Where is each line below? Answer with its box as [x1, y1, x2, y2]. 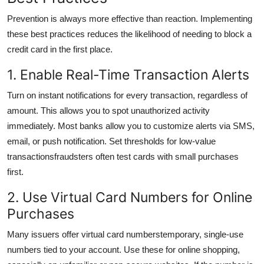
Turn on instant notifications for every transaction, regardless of [7, 90, 247, 100]
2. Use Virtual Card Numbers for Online [7, 188, 252, 206]
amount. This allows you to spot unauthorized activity [7, 105, 210, 115]
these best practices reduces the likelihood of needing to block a [7, 28, 252, 39]
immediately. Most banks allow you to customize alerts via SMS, [7, 120, 255, 131]
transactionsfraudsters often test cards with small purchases [7, 151, 239, 161]
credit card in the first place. [7, 44, 113, 54]
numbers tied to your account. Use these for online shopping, [7, 244, 240, 255]
